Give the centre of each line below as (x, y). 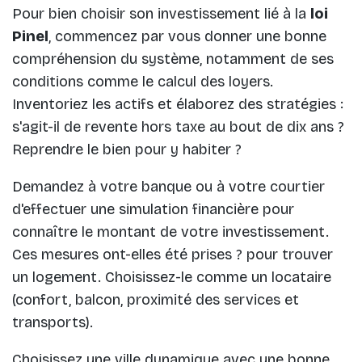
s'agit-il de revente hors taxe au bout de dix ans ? (178, 127)
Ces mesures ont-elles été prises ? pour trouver (173, 255)
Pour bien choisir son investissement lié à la (161, 14)
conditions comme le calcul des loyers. (143, 82)
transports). (53, 323)
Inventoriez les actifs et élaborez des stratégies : (178, 105)
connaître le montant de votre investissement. (170, 232)
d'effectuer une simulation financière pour (153, 210)
